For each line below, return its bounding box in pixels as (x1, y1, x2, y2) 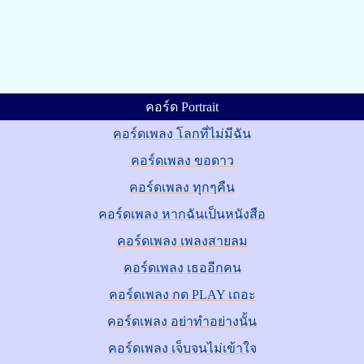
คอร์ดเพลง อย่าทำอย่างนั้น (107, 314, 257, 328)
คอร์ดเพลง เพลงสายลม (116, 234, 248, 248)
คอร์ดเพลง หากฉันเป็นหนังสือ (98, 207, 266, 221)
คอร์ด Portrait (145, 100, 219, 114)
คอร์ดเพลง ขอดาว (130, 154, 234, 167)
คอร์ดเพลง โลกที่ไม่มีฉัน (113, 127, 251, 141)
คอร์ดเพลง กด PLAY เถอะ (108, 288, 256, 301)
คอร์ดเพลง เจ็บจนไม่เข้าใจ (107, 341, 257, 355)
